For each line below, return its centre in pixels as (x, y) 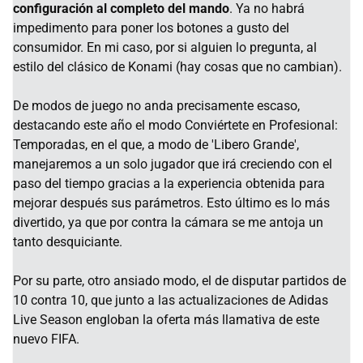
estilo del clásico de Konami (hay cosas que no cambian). (177, 66)
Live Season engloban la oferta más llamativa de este (166, 319)
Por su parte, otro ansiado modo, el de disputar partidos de (179, 280)
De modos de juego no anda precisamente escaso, (156, 105)
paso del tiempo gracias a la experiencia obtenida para (169, 183)
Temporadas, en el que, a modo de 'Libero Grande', (156, 144)
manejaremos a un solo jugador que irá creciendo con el (173, 164)
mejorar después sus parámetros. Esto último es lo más (171, 203)
